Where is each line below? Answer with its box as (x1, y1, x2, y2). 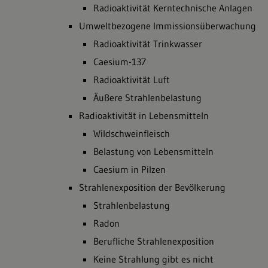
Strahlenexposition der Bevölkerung (79, 181, 226, 193)
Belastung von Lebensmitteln (93, 145, 214, 157)
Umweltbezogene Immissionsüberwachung (79, 20, 256, 32)
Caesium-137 (93, 56, 146, 68)
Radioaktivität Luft (93, 74, 170, 86)
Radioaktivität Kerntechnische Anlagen (93, 2, 252, 14)
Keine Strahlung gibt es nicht (93, 253, 214, 265)
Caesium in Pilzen (93, 163, 166, 175)
